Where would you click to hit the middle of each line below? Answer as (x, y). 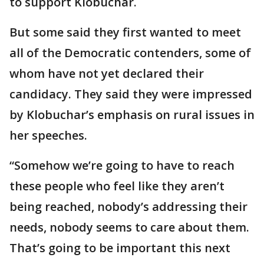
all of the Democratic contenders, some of (130, 53)
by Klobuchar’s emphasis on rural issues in (132, 115)
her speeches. (48, 135)
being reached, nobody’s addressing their (128, 207)
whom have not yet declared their (107, 73)
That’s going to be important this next (120, 248)
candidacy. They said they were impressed (131, 94)
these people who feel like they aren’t (117, 186)
